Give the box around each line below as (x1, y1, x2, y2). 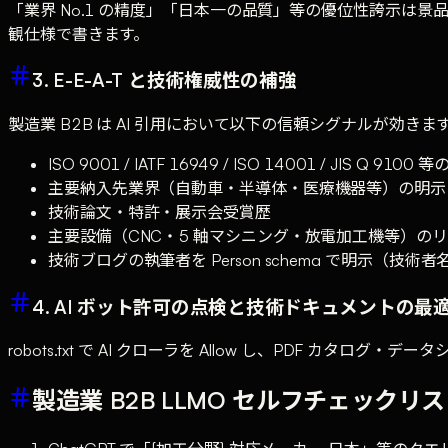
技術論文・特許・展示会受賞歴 (48, 202, 271, 223)
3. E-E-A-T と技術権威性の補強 (32, 68, 297, 92)
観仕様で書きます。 (8, 23, 150, 44)
